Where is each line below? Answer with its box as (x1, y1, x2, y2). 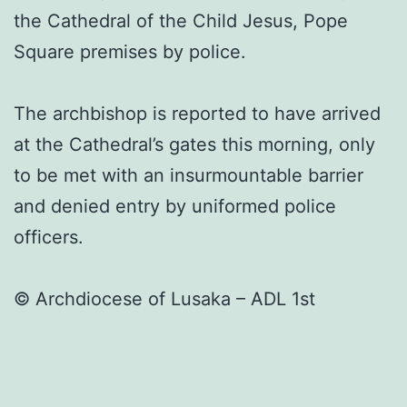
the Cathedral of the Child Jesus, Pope (14, 10, 348, 33)
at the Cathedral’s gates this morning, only (14, 134, 375, 156)
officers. (14, 226, 84, 249)
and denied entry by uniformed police (14, 195, 336, 218)
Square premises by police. (14, 41, 246, 64)
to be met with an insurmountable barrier (14, 164, 363, 187)
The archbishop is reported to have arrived (14, 103, 381, 125)
